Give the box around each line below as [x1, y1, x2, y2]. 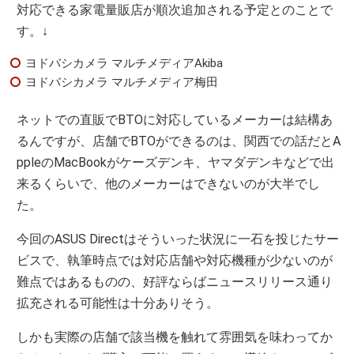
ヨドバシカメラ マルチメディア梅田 [25, 75, 218, 89]
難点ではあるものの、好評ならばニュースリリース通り [17, 274, 333, 289]
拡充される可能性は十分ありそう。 [17, 296, 220, 311]
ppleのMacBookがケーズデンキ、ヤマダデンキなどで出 [17, 155, 335, 170]
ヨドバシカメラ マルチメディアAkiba [25, 56, 223, 70]
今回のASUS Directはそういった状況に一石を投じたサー [17, 232, 340, 247]
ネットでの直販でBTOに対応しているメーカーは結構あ [17, 112, 333, 127]
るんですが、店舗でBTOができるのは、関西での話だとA [17, 134, 341, 149]
